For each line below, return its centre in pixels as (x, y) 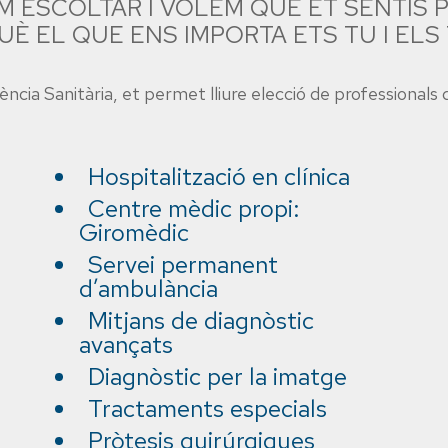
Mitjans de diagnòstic (201, 320)
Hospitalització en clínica (219, 176)
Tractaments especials (207, 408)
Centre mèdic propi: (194, 208)
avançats (126, 344)
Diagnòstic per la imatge (217, 376)
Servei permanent (183, 264)
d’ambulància (148, 288)
